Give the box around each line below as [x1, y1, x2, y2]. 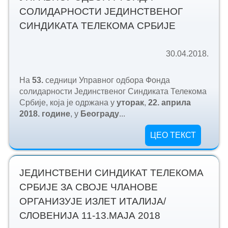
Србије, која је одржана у [19, 98, 117, 107]
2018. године [19, 109, 70, 119]
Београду [80, 109, 119, 119]
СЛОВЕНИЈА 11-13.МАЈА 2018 [19, 210, 160, 221]
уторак [116, 98, 144, 107]
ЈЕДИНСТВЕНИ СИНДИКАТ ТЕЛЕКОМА [19, 167, 204, 178]
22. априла [148, 98, 191, 107]
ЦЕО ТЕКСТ [150, 131, 196, 140]
